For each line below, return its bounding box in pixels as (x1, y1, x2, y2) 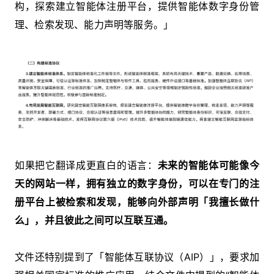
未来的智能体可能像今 (157, 158, 260, 171)
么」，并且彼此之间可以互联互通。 (15, 213, 174, 226)
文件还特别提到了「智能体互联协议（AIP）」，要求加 (15, 250, 259, 263)
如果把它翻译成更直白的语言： (15, 158, 158, 171)
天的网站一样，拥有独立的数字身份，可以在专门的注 (15, 177, 259, 190)
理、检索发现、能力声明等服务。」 (15, 18, 174, 31)
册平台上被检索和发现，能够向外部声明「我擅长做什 (15, 195, 259, 208)
